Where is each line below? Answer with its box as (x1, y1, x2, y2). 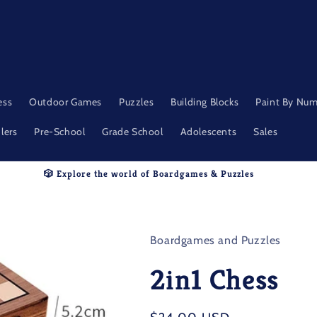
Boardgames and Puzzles (149, 234, 281, 247)
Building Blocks (171, 96, 239, 108)
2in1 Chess (149, 262, 279, 297)
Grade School (102, 125, 163, 138)
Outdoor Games (29, 96, 103, 108)
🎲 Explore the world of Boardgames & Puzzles (43, 168, 254, 180)
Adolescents (180, 125, 237, 138)
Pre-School (34, 125, 86, 138)
